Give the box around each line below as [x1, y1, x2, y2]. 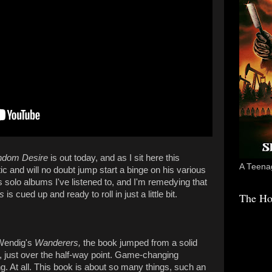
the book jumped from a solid [83, 237, 197, 248]
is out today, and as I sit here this [48, 152, 180, 163]
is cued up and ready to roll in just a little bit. [4, 189, 177, 199]
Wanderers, [35, 237, 83, 248]
